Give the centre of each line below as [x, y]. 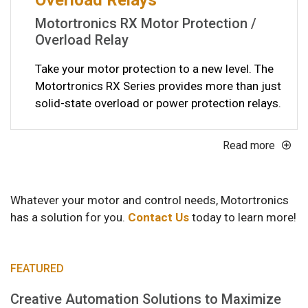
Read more [249, 145]
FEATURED [37, 268]
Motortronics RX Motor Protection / [146, 23]
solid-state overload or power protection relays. [158, 103]
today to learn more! [243, 217]
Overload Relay [82, 40]
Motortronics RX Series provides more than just [158, 86]
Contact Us [158, 217]
